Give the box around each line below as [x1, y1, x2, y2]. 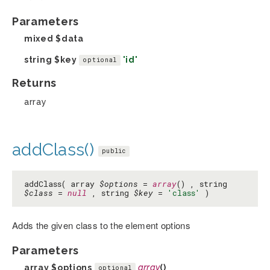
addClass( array [24, 178, 99, 189]
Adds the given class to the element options [12, 218, 190, 231]
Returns [12, 76, 57, 89]
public [102, 146, 126, 155]
